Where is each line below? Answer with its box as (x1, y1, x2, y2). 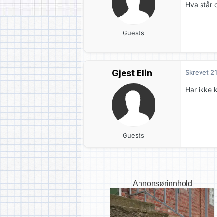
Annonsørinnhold (132, 179, 192, 187)
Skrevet (186, 68, 210, 77)
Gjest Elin (112, 68, 152, 78)
